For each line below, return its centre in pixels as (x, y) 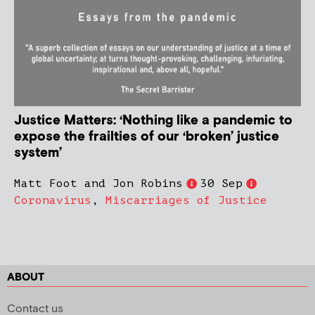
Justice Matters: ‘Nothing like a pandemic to (153, 121)
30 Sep (221, 184)
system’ (38, 153)
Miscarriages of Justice (186, 201)
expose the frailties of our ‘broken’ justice (147, 137)
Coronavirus (53, 201)
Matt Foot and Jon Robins (98, 184)
